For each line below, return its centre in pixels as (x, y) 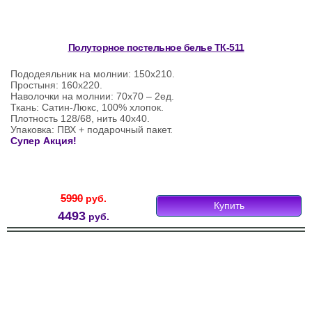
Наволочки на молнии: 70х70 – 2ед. (92, 96)
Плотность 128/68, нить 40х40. (80, 119)
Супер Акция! (44, 141)
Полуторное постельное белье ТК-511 (156, 48)
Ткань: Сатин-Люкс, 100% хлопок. (87, 108)
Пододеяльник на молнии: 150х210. (93, 74)
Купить (229, 206)
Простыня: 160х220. (56, 85)
